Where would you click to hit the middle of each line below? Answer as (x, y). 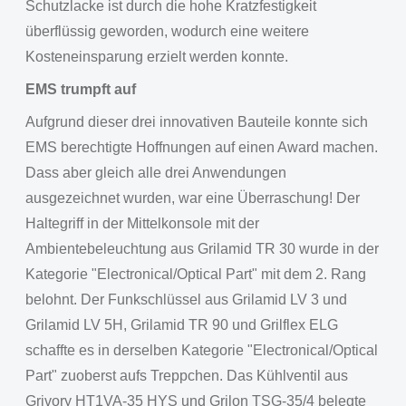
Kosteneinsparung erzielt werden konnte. (157, 57)
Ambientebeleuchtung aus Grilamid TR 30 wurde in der (202, 249)
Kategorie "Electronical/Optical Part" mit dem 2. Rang (196, 274)
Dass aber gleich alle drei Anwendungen (156, 173)
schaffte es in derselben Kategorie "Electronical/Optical (202, 350)
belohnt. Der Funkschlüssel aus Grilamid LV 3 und (186, 300)
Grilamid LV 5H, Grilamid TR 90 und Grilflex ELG (182, 325)
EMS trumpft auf (81, 89)
